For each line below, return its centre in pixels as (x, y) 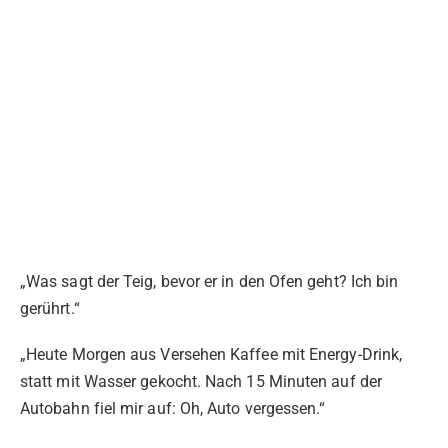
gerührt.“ (50, 308)
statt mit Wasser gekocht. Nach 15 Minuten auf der (201, 382)
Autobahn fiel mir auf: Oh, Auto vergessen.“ (173, 409)
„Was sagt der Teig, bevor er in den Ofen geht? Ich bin (209, 281)
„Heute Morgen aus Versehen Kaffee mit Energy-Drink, (211, 355)
